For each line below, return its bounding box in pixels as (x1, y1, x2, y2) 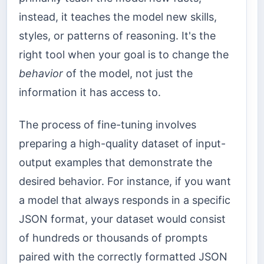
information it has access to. (19, 86, 161, 99)
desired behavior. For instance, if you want (19, 174, 231, 187)
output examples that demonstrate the (19, 156, 212, 169)
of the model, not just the (63, 67, 193, 80)
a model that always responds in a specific (19, 193, 230, 206)
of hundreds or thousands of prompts (19, 231, 207, 244)
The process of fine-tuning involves (19, 118, 196, 131)
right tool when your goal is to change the (19, 48, 229, 61)
